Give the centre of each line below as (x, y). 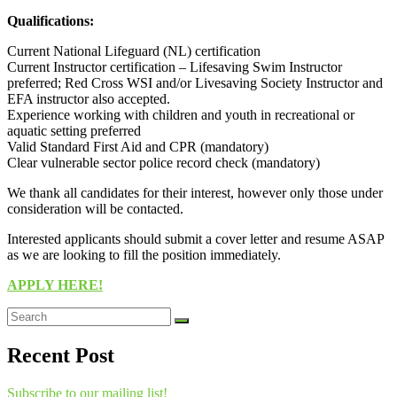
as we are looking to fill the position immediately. (144, 254)
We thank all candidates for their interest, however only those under (195, 192)
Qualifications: (51, 20)
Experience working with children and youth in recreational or (181, 114)
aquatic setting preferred (74, 130)
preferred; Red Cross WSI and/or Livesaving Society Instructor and (195, 82)
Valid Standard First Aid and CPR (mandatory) (138, 146)
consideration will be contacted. (95, 208)
